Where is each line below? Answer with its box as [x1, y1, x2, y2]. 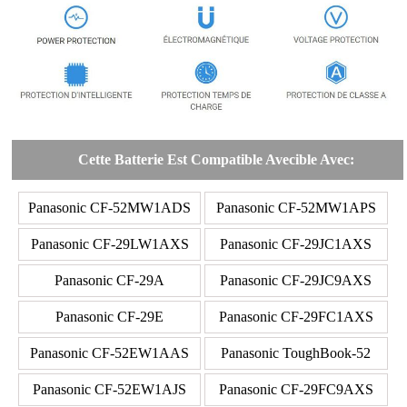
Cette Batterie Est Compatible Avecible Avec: [78, 152, 355, 168]
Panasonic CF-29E [55, 309, 164, 325]
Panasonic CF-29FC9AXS [218, 382, 373, 398]
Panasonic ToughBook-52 [221, 345, 372, 362]
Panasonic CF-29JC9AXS [220, 273, 372, 289]
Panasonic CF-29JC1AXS [220, 236, 372, 253]
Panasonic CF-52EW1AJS [33, 382, 187, 398]
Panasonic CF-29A [55, 273, 165, 289]
